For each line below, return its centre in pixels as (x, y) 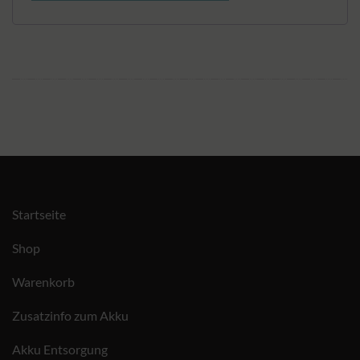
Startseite (39, 214)
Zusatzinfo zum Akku (70, 315)
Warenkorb (43, 281)
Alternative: (62, 18)
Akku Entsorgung (60, 349)
